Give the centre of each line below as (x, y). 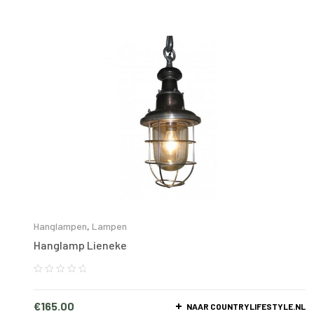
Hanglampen (60, 226)
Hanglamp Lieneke (80, 245)
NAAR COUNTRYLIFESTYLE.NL (246, 306)
